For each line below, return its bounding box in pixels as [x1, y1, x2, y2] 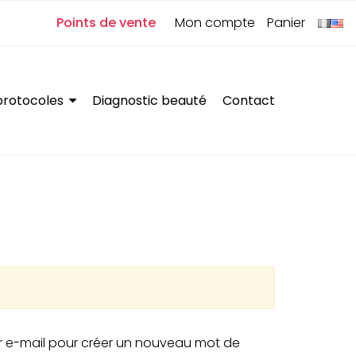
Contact [222, 91, 275, 110]
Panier [267, 14, 305, 32]
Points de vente [56, 14, 157, 32]
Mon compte [174, 14, 255, 32]
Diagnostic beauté [92, 91, 207, 110]
